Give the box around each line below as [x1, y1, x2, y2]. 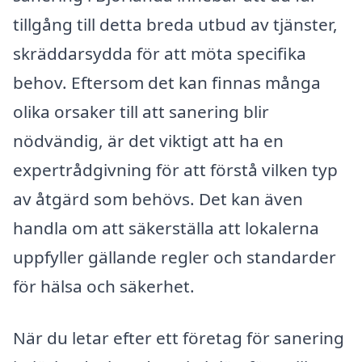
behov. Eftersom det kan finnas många [13, 71, 321, 95]
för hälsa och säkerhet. [13, 275, 195, 298]
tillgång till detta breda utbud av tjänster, [13, 13, 338, 36]
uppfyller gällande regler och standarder [13, 246, 336, 269]
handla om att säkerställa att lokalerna [13, 217, 319, 240]
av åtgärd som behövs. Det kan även [13, 187, 303, 211]
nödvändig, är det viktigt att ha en [13, 129, 284, 153]
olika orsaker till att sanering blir [13, 100, 269, 124]
